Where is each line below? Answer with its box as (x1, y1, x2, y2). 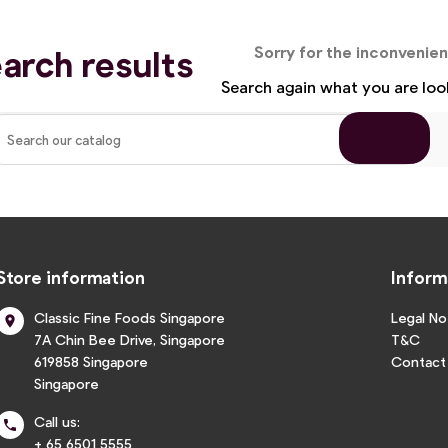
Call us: (34, 413, 80, 430)
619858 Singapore (34, 353, 148, 370)
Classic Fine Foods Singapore (34, 309, 225, 326)
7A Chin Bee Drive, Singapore (34, 331, 225, 348)
